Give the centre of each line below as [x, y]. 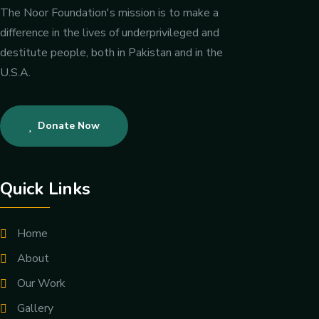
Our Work [41, 284]
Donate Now [69, 126]
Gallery [35, 309]
